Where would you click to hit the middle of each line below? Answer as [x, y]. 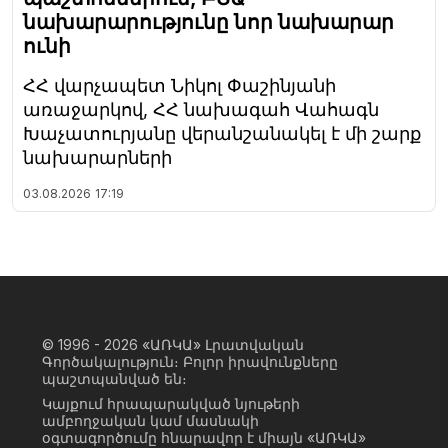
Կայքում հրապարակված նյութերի [171, 404]
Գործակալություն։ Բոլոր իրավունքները [190, 362]
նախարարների [97, 158]
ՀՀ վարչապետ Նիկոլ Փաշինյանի [179, 86]
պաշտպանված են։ [114, 379]
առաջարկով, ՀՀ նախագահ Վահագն [201, 110]
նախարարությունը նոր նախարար [208, 22]
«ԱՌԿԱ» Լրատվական [223, 345]
